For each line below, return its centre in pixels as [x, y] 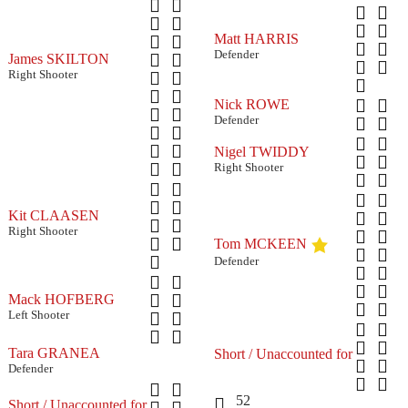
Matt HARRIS [256, 38]
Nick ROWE [252, 104]
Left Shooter [39, 314]
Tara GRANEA [54, 352]
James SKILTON [59, 58]
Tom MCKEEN [260, 243]
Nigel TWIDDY [262, 151]
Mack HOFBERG [61, 299]
